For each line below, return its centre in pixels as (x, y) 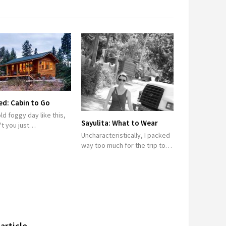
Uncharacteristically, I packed (125, 135)
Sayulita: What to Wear (119, 123)
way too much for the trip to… (126, 145)
